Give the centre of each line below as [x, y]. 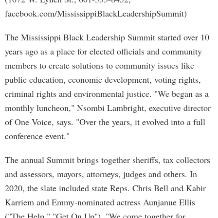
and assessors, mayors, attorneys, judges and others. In [101, 174]
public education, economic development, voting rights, [103, 79]
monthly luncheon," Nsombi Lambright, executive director [108, 108]
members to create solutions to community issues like [100, 65]
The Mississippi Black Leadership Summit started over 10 [107, 37]
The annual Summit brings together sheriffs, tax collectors [108, 160]
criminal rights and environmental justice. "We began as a [107, 93]
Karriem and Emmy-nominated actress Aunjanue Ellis [100, 202]
